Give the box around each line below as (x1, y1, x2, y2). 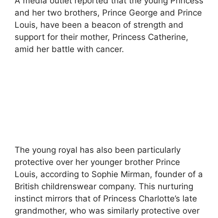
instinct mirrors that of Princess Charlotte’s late (15, 194, 197, 204)
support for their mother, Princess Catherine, (15, 32, 188, 42)
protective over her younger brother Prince (15, 157, 180, 167)
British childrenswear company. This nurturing (15, 182, 193, 192)
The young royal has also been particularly (15, 145, 181, 155)
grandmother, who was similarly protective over (15, 206, 200, 216)
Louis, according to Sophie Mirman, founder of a (15, 169, 203, 180)
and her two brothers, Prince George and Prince (15, 7, 202, 18)
